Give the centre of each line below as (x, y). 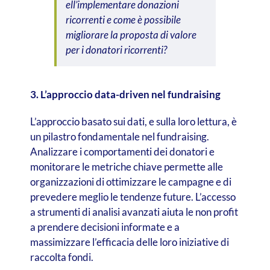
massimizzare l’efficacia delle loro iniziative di (129, 242)
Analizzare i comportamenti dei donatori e (122, 151)
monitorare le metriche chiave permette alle (126, 166)
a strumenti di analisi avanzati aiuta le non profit (134, 212)
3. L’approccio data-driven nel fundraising (125, 94)
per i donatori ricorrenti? (116, 49)
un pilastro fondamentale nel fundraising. (119, 136)
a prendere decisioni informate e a (105, 227)
